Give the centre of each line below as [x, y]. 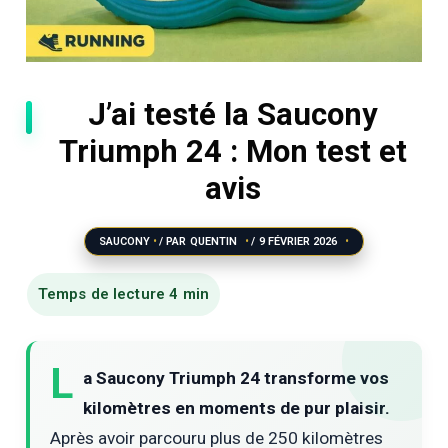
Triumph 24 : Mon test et [233, 151]
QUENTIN [215, 241]
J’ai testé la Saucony [233, 114]
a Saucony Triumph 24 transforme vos [236, 377]
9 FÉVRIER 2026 [299, 241]
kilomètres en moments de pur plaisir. [237, 407]
